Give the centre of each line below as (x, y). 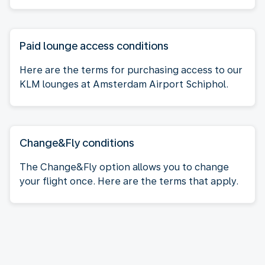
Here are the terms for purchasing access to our (131, 70)
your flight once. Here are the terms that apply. (129, 181)
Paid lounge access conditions (94, 46)
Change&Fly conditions (77, 143)
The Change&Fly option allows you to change (124, 167)
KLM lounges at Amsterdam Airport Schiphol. (124, 84)
